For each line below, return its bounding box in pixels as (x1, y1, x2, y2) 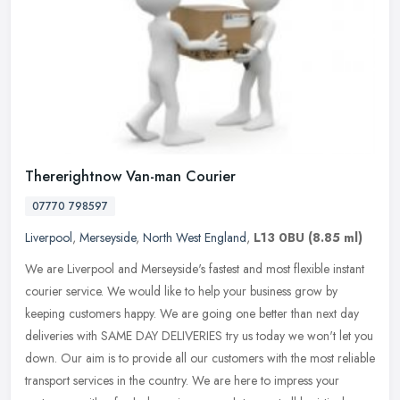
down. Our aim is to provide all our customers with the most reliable (25, 349, 375, 368)
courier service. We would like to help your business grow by (25, 282, 337, 301)
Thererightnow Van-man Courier (25, 166, 236, 187)
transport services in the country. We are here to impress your (25, 371, 339, 390)
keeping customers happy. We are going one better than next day (25, 304, 359, 323)
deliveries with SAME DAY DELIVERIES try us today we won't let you (25, 327, 373, 346)
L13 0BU (254, 229, 304, 247)
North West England (143, 229, 246, 247)
